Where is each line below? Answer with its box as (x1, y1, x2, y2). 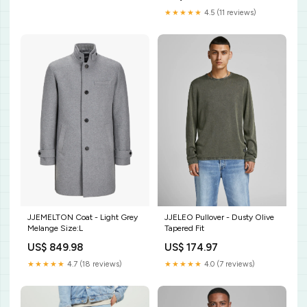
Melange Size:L (27, 223, 83, 233)
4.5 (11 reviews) (202, 8, 256, 18)
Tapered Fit (164, 223, 204, 233)
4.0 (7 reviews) (202, 259, 255, 269)
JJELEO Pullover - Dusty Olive (164, 212, 274, 222)
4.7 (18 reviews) (65, 259, 122, 269)
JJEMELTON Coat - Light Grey (27, 212, 138, 222)
